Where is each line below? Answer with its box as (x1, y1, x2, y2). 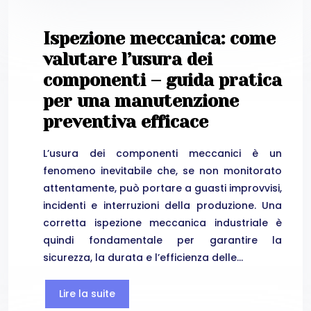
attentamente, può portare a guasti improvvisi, (43, 180, 282, 195)
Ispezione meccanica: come (43, 28, 276, 49)
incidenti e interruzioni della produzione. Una (43, 198, 282, 212)
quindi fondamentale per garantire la (43, 233, 282, 247)
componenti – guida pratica (43, 70, 282, 91)
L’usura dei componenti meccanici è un (43, 146, 282, 160)
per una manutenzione (43, 91, 239, 112)
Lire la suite (59, 286, 115, 301)
